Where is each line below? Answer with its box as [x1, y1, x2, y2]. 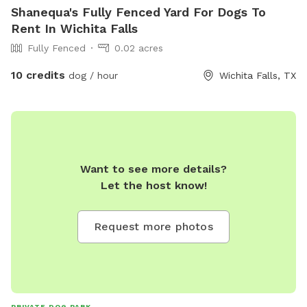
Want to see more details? [80, 162, 227, 176]
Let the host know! [100, 179, 207, 193]
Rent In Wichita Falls [11, 21, 138, 36]
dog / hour [65, 69, 118, 81]
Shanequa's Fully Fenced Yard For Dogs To [11, 4, 266, 19]
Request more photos [94, 220, 213, 234]
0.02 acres [114, 42, 163, 53]
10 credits [11, 68, 65, 82]
